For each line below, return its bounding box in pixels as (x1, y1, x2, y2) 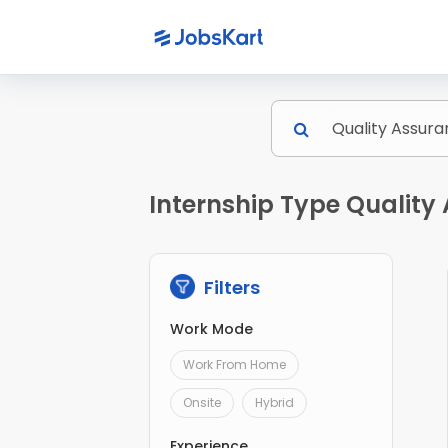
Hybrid (255, 394, 295, 412)
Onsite (183, 394, 222, 412)
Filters (200, 275, 261, 301)
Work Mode (170, 319, 254, 340)
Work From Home (183, 356, 287, 374)
